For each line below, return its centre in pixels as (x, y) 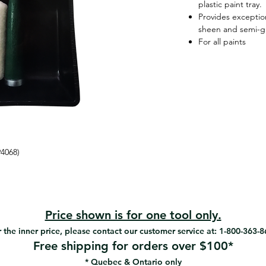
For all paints (222, 42)
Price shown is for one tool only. (133, 215)
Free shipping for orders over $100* (133, 246)
